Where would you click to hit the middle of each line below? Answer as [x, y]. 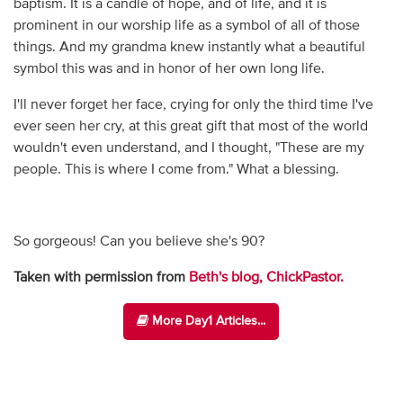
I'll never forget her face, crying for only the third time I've [193, 105]
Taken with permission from [101, 278]
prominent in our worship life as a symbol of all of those [186, 26]
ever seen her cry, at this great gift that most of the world [190, 126]
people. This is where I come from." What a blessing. [176, 170]
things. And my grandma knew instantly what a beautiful [189, 47]
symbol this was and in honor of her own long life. [169, 69]
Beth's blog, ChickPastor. [266, 278]
